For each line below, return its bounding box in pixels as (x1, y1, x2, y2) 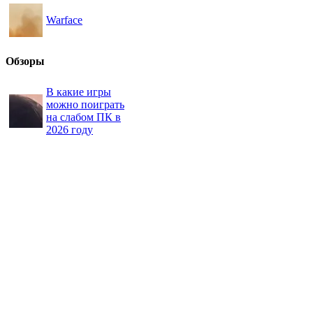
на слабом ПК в (46, 111, 121, 124)
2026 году (46, 124, 93, 136)
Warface (46, 13, 82, 26)
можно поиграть (46, 99, 124, 111)
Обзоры (6, 55, 45, 68)
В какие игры (46, 86, 111, 99)
